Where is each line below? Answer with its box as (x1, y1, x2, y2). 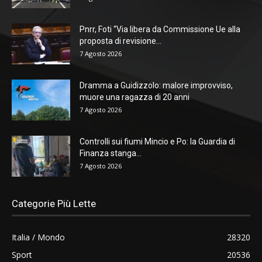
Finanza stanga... (80, 148, 142, 158)
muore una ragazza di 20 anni (80, 92, 189, 102)
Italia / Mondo (12, 231, 65, 243)
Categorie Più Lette (12, 197, 96, 209)
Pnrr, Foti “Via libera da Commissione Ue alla (80, 24, 240, 34)
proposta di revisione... (80, 36, 161, 46)
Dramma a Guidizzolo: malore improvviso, (80, 80, 233, 90)
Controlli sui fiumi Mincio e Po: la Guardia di (80, 136, 235, 146)
